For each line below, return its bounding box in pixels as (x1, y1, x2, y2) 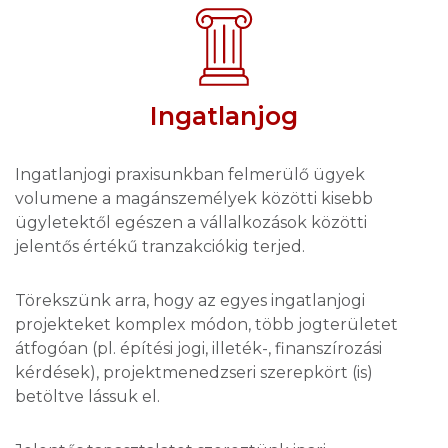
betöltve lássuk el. (15, 387, 160, 406)
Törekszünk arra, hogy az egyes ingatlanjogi (15, 291, 365, 310)
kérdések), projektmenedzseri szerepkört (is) (15, 363, 373, 382)
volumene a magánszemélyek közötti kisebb (15, 189, 373, 208)
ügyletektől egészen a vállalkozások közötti (15, 213, 367, 232)
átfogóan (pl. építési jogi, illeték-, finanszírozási (15, 339, 382, 358)
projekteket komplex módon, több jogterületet (15, 315, 398, 334)
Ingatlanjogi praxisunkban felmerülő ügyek (15, 165, 365, 184)
